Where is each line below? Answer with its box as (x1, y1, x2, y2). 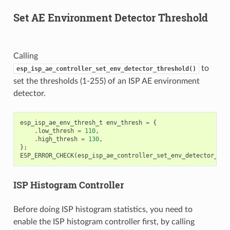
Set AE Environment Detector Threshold (13, 11, 208, 25)
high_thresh (37, 136, 78, 143)
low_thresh (37, 127, 74, 135)
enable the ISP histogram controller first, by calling (13, 218, 195, 226)
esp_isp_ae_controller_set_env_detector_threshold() (16, 65, 196, 73)
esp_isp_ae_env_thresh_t (20, 119, 103, 127)
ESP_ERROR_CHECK (20, 152, 74, 160)
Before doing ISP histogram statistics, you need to (13, 205, 193, 214)
